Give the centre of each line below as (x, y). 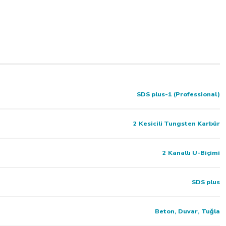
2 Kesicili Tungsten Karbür (177, 123)
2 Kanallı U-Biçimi (191, 153)
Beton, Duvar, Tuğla (187, 211)
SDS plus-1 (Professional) (178, 94)
